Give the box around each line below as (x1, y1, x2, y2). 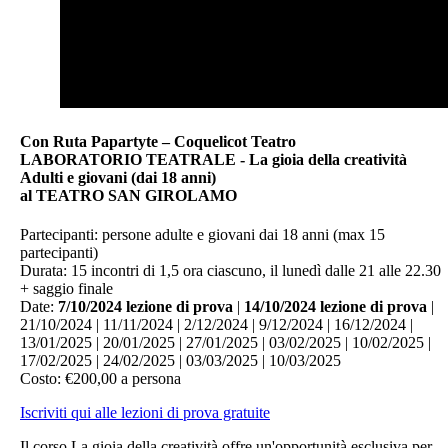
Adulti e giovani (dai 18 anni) (20, 169, 216, 187)
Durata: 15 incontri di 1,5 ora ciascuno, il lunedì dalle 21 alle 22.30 (20, 262, 441, 280)
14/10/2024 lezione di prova (244, 298, 427, 316)
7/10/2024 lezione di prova (58, 298, 233, 316)
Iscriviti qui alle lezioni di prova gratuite (20, 404, 270, 422)
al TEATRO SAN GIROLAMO (20, 187, 237, 205)
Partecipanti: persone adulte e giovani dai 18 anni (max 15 (20, 226, 385, 244)
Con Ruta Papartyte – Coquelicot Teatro (20, 133, 296, 151)
